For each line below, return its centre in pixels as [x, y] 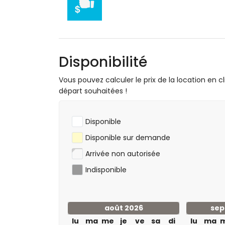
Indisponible [106, 170]
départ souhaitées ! [93, 91]
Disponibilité [103, 62]
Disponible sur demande [128, 138]
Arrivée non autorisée [123, 154]
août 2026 [124, 208]
